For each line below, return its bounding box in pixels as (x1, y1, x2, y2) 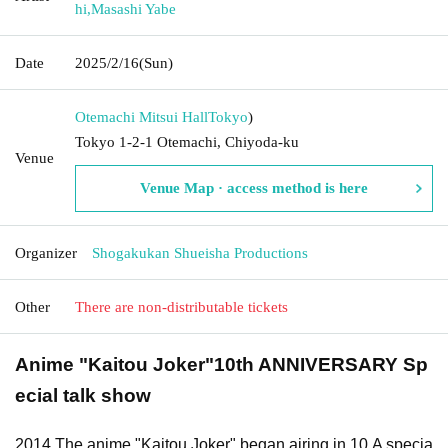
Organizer (15, 244, 77, 261)
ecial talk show (15, 384, 151, 406)
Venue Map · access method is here (140, 179, 368, 196)
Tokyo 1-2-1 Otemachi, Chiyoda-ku (75, 133, 299, 150)
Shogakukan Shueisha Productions (92, 244, 308, 261)
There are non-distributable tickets (75, 298, 288, 315)
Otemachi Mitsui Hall (75, 108, 208, 125)
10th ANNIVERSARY (214, 353, 403, 375)
